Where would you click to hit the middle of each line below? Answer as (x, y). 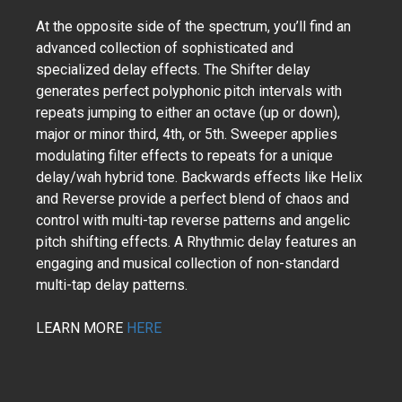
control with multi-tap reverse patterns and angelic (193, 220)
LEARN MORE (81, 328)
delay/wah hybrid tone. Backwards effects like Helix (199, 177)
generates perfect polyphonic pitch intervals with (189, 91)
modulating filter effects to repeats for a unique (184, 156)
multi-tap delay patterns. (112, 285)
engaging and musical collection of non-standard (188, 263)
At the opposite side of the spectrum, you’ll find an (193, 26)
